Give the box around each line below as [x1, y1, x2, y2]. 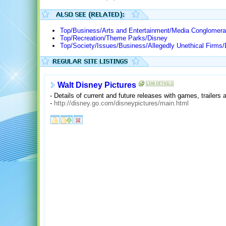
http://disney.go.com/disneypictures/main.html [54, 99, 189, 107]
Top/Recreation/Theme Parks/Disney [60, 34, 167, 42]
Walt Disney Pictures [58, 81, 136, 90]
